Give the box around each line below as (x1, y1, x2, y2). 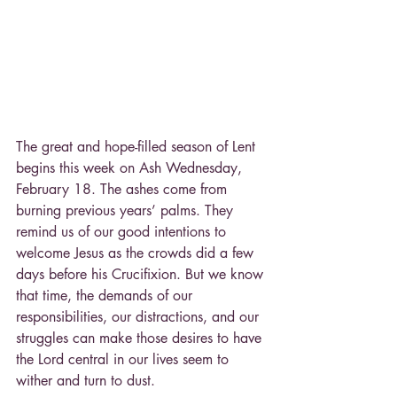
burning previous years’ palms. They (16, 200, 237, 220)
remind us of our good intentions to (16, 222, 230, 241)
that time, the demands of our (16, 285, 197, 305)
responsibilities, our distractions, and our (16, 307, 263, 326)
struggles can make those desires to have (16, 328, 266, 347)
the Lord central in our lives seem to (16, 349, 233, 369)
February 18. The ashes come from (16, 179, 231, 198)
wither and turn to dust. (16, 370, 155, 390)
